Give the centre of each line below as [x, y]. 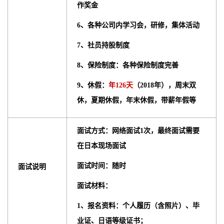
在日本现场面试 [101, 146]
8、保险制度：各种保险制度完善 [128, 65]
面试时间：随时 [101, 166]
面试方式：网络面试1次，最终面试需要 [138, 131]
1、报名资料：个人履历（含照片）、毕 [138, 206]
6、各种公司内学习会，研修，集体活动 [138, 25]
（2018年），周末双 [164, 85]
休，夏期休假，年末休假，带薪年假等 [136, 100]
